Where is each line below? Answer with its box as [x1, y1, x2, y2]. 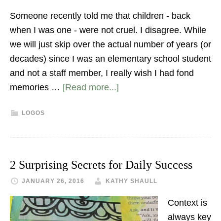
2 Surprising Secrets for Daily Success [10, 158, 192, 171]
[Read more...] [63, 82, 119, 92]
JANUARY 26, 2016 [22, 178, 84, 184]
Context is [168, 198, 207, 208]
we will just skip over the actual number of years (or [10, 39, 211, 49]
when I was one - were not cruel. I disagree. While [10, 25, 206, 35]
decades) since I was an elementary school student [10, 54, 211, 64]
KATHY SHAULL [106, 178, 157, 184]
